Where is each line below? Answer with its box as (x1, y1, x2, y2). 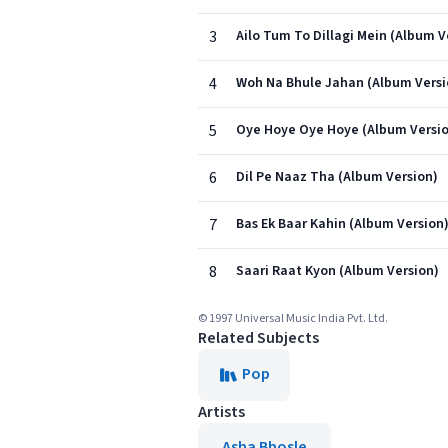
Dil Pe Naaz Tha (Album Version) (236, 167, 438, 187)
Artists (198, 401, 245, 423)
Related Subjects (198, 327, 319, 349)
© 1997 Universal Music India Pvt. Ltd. (198, 310, 388, 327)
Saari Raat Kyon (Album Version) (236, 261, 439, 281)
